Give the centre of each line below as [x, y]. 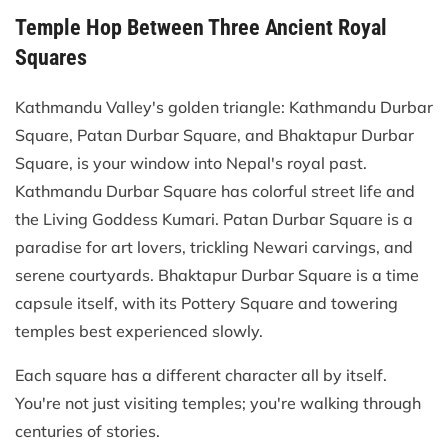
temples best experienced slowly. [139, 331]
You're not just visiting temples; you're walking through [218, 403]
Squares [51, 58]
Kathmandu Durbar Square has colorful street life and [215, 191]
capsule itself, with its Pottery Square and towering [206, 303]
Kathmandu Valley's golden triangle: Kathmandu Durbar [224, 107]
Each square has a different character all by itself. [201, 375]
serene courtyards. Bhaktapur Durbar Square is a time [217, 275]
